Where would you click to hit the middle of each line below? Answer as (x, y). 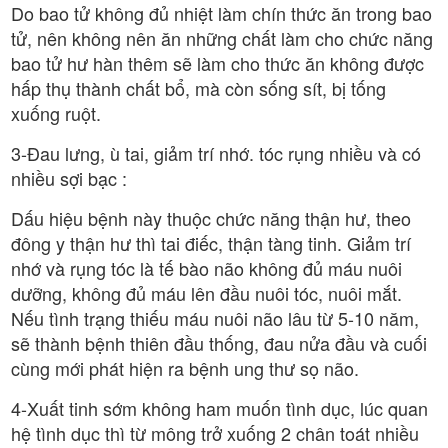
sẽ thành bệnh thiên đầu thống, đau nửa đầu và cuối (219, 342)
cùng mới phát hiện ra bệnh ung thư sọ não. (185, 367)
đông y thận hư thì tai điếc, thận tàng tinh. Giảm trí (211, 242)
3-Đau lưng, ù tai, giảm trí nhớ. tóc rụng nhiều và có (216, 152)
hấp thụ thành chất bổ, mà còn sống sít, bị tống (198, 87)
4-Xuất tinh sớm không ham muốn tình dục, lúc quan (219, 407)
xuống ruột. (56, 112)
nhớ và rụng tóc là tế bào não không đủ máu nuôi (206, 267)
